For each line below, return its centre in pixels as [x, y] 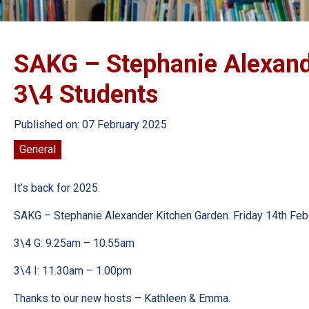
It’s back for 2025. [57, 188]
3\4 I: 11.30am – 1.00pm [73, 271]
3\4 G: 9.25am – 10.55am [74, 243]
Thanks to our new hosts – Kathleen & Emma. [122, 298]
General [38, 149]
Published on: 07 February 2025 [90, 124]
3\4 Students [86, 94]
